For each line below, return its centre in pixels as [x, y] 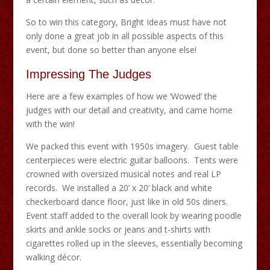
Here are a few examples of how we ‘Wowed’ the [121, 96]
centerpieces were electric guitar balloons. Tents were [132, 160]
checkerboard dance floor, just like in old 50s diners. [128, 202]
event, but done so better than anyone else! [111, 50]
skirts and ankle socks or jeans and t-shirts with [118, 230]
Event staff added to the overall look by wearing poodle [133, 216]
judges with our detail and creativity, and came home [129, 110]
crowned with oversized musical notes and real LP [123, 174]
